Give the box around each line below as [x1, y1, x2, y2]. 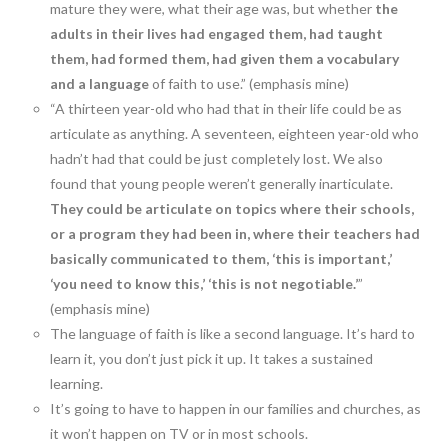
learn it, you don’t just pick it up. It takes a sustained [50, 350, 374, 368]
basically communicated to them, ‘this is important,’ [50, 250, 393, 268]
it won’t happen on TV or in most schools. [50, 425, 309, 443]
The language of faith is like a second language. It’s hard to [50, 325, 416, 343]
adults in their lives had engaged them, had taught [50, 25, 384, 43]
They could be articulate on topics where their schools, [50, 200, 415, 218]
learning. [50, 375, 104, 393]
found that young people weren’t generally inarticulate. [50, 175, 394, 193]
